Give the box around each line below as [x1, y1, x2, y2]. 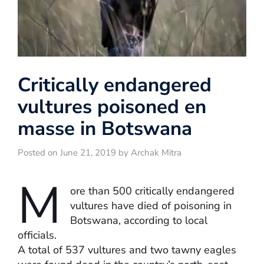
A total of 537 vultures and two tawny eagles [18, 242, 236, 257]
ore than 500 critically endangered [70, 183, 235, 198]
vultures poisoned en [18, 93, 206, 120]
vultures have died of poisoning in [70, 198, 232, 213]
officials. [18, 227, 57, 242]
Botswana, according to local [70, 213, 207, 227]
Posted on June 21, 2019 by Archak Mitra [18, 146, 181, 159]
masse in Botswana [18, 115, 192, 142]
